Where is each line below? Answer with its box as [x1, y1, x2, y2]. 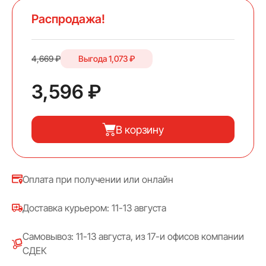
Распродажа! [31, 12, 105, 27]
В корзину [116, 123, 164, 136]
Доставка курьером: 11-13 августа [23, 202, 166, 214]
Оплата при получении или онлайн [23, 173, 173, 186]
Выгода [78, 53, 109, 64]
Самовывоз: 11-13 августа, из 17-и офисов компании [23, 230, 244, 243]
